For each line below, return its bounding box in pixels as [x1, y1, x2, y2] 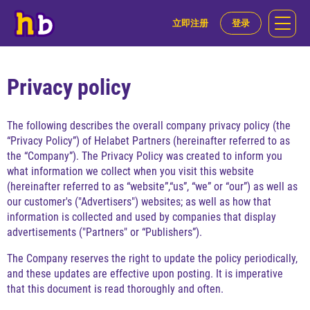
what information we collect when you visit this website [7, 164, 254, 178]
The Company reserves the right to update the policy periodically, [7, 251, 298, 265]
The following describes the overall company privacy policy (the [7, 118, 291, 132]
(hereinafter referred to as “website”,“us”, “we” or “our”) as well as [7, 179, 298, 193]
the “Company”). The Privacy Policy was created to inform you [7, 149, 282, 163]
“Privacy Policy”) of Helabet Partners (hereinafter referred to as [7, 134, 290, 147]
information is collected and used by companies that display [7, 210, 276, 224]
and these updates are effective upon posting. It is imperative [7, 266, 283, 280]
